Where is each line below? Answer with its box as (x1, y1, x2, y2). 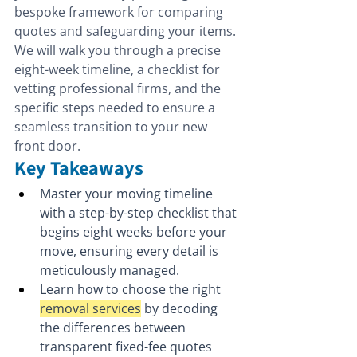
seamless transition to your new (14, 118, 210, 136)
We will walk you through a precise (14, 41, 224, 60)
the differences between (40, 319, 189, 337)
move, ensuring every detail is (40, 242, 222, 261)
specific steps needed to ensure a (14, 99, 218, 117)
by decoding (141, 300, 221, 318)
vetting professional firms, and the (14, 80, 224, 98)
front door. (14, 137, 80, 155)
